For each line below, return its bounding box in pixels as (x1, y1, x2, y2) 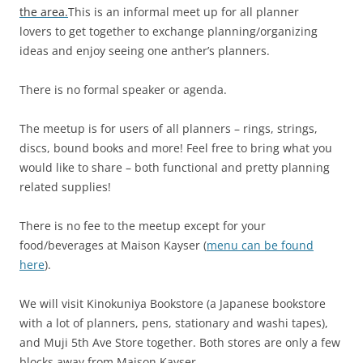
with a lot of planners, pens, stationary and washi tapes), (19, 314, 328, 331)
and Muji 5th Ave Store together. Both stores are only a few (19, 334, 340, 350)
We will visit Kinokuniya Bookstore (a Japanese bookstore (19, 295, 326, 311)
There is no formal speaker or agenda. (19, 81, 227, 97)
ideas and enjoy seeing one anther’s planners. (19, 42, 270, 58)
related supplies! (19, 178, 111, 194)
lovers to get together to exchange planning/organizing (19, 23, 318, 39)
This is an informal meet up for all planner (68, 3, 299, 19)
